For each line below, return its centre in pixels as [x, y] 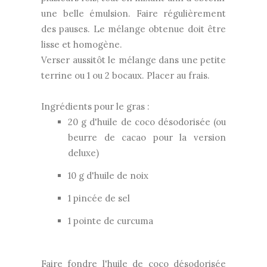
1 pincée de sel [99, 198]
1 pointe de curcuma [111, 221]
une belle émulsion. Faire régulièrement [133, 13]
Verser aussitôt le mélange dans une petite [133, 60]
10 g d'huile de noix [108, 175]
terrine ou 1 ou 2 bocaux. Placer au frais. [125, 75]
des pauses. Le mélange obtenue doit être [133, 29]
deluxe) [83, 153]
